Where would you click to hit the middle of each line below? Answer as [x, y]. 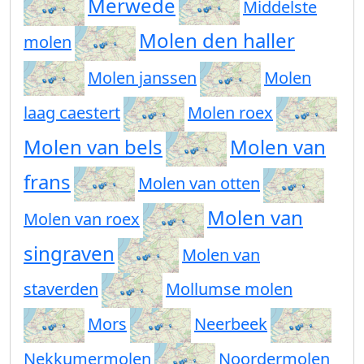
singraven [69, 253]
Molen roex [230, 113]
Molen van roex [82, 219]
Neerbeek [231, 323]
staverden [61, 288]
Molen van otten [199, 184]
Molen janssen [142, 78]
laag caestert [72, 113]
